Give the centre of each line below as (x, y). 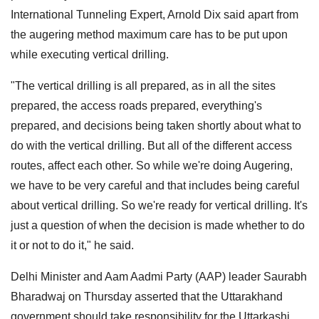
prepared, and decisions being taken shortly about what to (156, 125)
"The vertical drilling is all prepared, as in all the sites (143, 85)
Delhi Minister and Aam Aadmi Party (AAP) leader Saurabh (159, 276)
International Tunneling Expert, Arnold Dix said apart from (155, 14)
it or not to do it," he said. (72, 245)
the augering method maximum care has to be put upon (149, 34)
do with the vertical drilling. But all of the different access (151, 145)
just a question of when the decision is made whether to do (158, 225)
